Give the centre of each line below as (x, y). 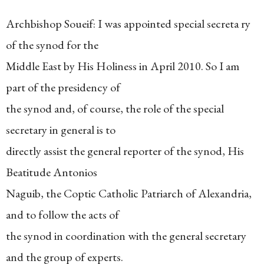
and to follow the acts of (62, 214)
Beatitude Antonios (52, 172)
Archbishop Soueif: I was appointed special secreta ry (128, 24)
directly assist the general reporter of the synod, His (125, 151)
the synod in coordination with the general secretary (126, 236)
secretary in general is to (61, 130)
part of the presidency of (63, 87)
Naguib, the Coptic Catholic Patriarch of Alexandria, (129, 193)
